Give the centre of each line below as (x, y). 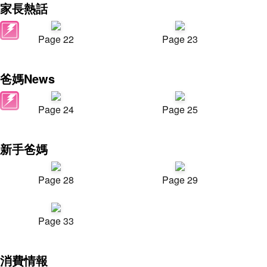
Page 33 (56, 221)
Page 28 (56, 180)
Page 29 (180, 180)
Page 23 (180, 39)
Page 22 (56, 39)
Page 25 (180, 109)
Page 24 (56, 109)
